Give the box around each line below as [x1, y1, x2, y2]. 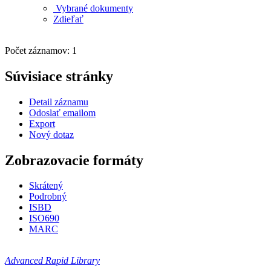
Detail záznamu [29, 96, 88, 107]
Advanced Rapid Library [5, 255, 100, 266]
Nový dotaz [29, 129, 74, 140]
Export [29, 118, 55, 129]
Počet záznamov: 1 [5, 45, 82, 56]
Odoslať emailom [29, 107, 96, 118]
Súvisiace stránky [5, 68, 113, 84]
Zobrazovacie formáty [5, 152, 143, 168]
